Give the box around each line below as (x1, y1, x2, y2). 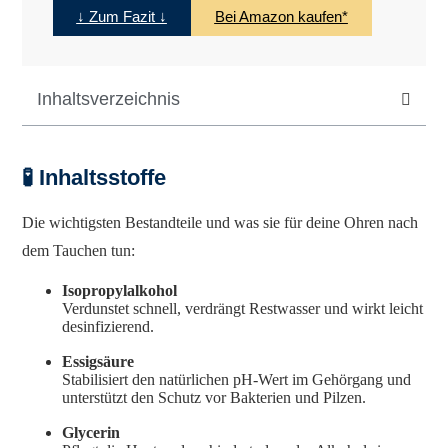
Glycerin (62, 424, 121, 442)
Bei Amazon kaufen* (214, 7, 348, 25)
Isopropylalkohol (62, 282, 178, 300)
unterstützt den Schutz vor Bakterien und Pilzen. (62, 389, 367, 407)
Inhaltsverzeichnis (37, 89, 181, 110)
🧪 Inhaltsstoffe (22, 165, 167, 191)
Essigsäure (62, 353, 135, 371)
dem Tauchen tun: (22, 242, 136, 260)
